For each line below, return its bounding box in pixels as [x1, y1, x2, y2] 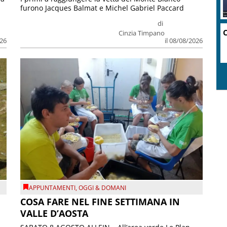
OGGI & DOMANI [79, 183, 127, 193]
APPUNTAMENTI [29, 183, 76, 193]
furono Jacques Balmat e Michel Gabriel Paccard [20, 3, 184, 13]
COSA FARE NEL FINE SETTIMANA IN [20, 195, 180, 208]
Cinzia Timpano [118, 28, 165, 37]
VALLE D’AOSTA [20, 207, 89, 219]
